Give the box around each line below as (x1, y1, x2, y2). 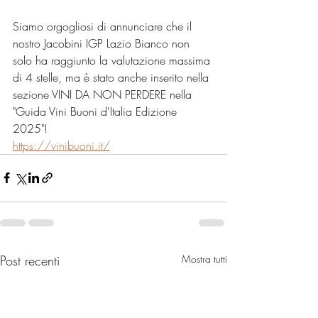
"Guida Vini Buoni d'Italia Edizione (13, 103, 180, 119)
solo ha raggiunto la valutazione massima (13, 52, 214, 68)
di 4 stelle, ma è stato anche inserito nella (13, 69, 212, 85)
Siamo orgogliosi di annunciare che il (13, 18, 195, 34)
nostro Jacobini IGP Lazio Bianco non (13, 35, 193, 51)
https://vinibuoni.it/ (13, 137, 110, 153)
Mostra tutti (182, 251, 227, 265)
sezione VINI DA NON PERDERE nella (13, 86, 195, 102)
